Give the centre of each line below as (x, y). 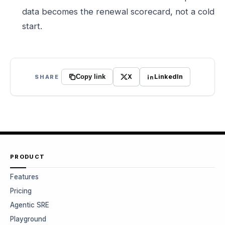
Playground (28, 219)
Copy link (90, 77)
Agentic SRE (30, 205)
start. (32, 26)
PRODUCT (28, 157)
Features (24, 177)
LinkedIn (168, 77)
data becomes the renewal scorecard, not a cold (118, 12)
